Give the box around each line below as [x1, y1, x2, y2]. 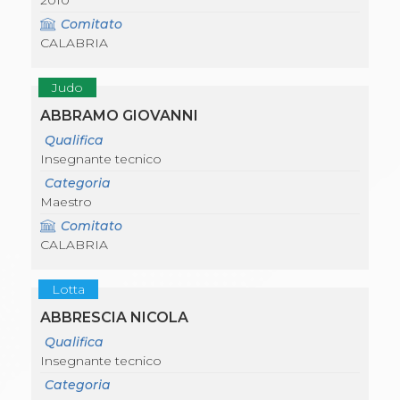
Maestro [40, 194, 92, 211]
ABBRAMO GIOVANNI [40, 107, 198, 125]
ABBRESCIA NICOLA [40, 309, 188, 327]
